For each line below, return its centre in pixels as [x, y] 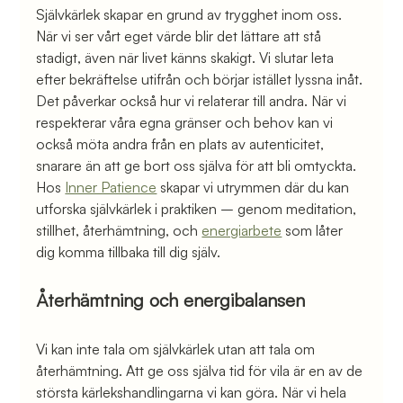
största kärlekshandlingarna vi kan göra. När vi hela [193, 392]
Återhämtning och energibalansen [171, 300]
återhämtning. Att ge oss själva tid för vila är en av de [201, 370]
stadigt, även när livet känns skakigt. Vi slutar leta [187, 57]
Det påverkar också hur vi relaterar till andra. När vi [193, 100]
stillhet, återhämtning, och [119, 230]
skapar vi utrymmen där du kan [255, 187]
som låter [314, 230]
